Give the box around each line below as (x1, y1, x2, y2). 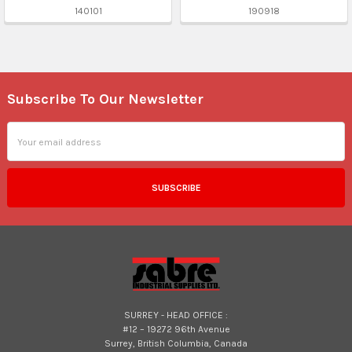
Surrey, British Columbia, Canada (104, 337, 247, 349)
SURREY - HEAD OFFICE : (124, 309, 228, 321)
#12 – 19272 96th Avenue (122, 323, 230, 335)
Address (7, 137, 43, 148)
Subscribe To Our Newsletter (7, 90, 203, 108)
